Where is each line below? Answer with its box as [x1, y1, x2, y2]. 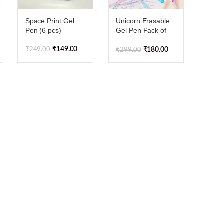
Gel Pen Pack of [115, 26, 166, 34]
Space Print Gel [25, 16, 74, 25]
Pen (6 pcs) [25, 26, 62, 34]
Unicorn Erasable [115, 16, 170, 25]
